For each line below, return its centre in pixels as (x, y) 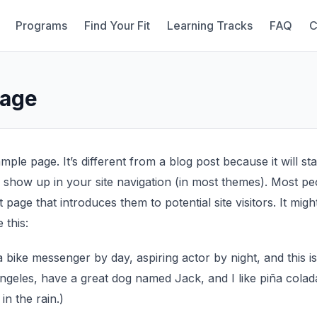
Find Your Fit (117, 25)
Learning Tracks (209, 25)
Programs (41, 25)
